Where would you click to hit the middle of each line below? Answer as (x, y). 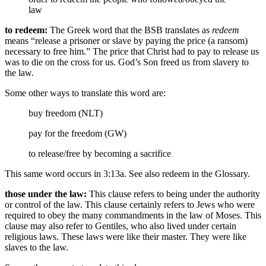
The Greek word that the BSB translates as (130, 30)
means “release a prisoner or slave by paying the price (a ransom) (126, 41)
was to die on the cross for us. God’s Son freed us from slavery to (127, 62)
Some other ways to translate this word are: (85, 93)
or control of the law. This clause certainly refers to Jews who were (130, 205)
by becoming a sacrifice (127, 154)
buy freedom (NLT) (66, 113)
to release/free (56, 154)
